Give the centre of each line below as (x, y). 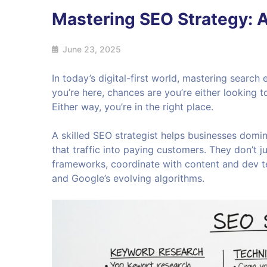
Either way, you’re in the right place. (133, 107)
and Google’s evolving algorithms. (128, 178)
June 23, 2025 (92, 49)
